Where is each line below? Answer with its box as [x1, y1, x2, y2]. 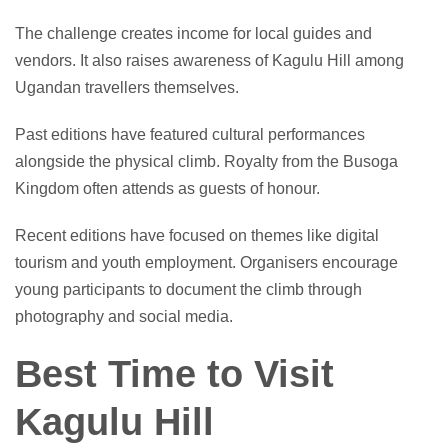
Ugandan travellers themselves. [15, 78, 239, 96]
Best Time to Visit [15, 352, 334, 395]
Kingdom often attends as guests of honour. [15, 179, 320, 197]
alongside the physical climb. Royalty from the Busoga [15, 152, 398, 170]
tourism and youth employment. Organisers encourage [15, 253, 398, 271]
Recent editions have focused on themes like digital [15, 226, 379, 244]
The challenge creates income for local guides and [15, 24, 372, 42]
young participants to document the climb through [15, 280, 362, 298]
